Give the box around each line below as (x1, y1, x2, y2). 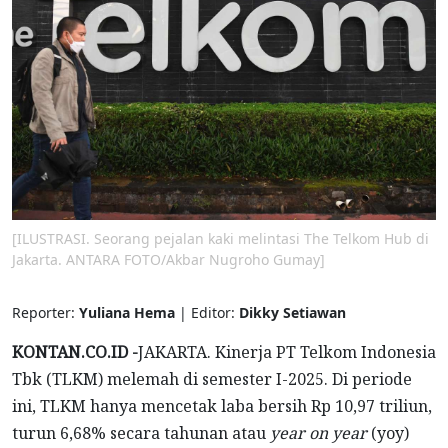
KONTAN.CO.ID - (12, 340, 138, 363)
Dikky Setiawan (239, 302, 346, 322)
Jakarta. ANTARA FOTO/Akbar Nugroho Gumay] (12, 249, 325, 269)
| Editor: (179, 302, 239, 322)
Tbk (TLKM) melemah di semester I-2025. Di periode (12, 367, 412, 390)
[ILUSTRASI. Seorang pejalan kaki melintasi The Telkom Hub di (12, 228, 429, 248)
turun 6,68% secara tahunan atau (12, 421, 266, 444)
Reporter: (12, 302, 79, 322)
